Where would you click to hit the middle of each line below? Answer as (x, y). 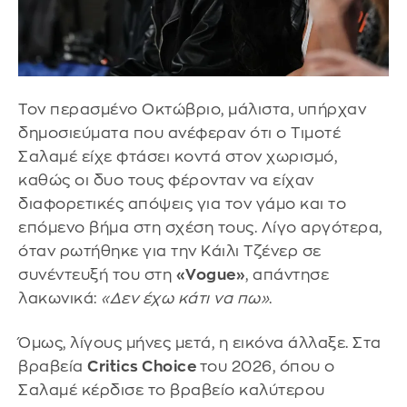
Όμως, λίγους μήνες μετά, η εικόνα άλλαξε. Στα (200, 343)
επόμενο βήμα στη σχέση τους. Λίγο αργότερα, (200, 227)
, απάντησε (287, 274)
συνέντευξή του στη (97, 274)
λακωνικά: (60, 298)
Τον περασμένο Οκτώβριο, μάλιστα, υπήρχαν (192, 109)
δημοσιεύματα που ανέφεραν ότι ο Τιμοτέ (179, 133)
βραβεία (53, 367)
